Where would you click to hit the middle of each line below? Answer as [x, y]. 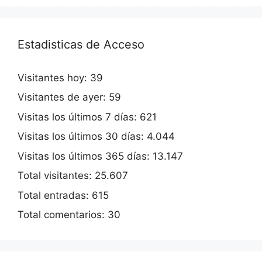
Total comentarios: [63, 215]
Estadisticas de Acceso [81, 44]
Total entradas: [55, 195]
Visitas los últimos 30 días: [82, 137]
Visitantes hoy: [54, 77]
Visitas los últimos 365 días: [85, 156]
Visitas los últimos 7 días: [79, 117]
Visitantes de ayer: [63, 97]
